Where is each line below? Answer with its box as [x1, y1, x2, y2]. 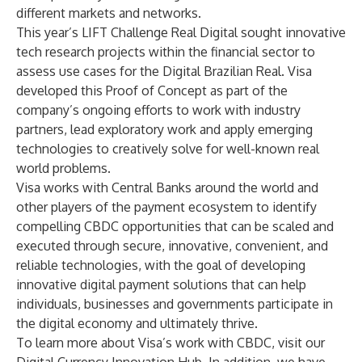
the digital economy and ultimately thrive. [16, 315, 258, 331]
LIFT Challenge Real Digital [82, 24, 238, 40]
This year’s [16, 24, 82, 40]
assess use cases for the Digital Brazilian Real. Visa [16, 63, 312, 79]
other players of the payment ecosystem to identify [16, 199, 317, 215]
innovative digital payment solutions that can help [16, 276, 306, 293]
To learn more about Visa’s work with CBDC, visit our [16, 335, 325, 351]
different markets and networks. [16, 5, 201, 21]
